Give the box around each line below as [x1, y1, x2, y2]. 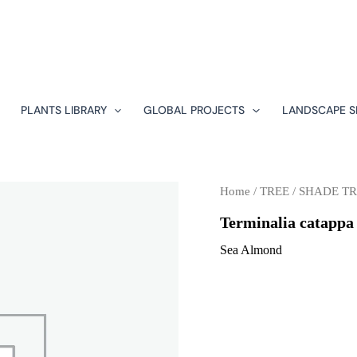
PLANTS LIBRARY [20, 103, 107, 117]
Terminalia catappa [220, 213, 354, 231]
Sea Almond [220, 242, 282, 257]
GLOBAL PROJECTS [143, 103, 245, 117]
